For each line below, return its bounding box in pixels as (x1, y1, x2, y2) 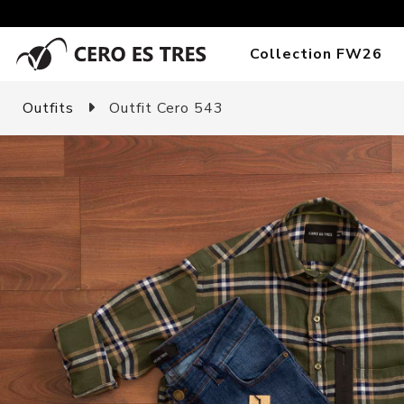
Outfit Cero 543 (105, 98, 224, 118)
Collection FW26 (250, 44, 383, 64)
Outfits (23, 98, 74, 118)
